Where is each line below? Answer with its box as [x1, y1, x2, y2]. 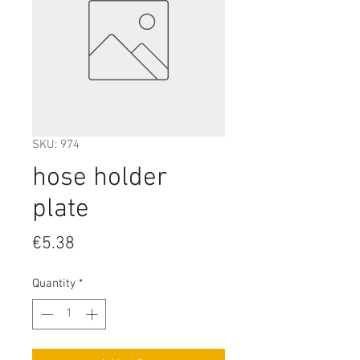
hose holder [32, 162, 167, 194]
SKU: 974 [32, 137, 80, 152]
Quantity [32, 276, 76, 291]
